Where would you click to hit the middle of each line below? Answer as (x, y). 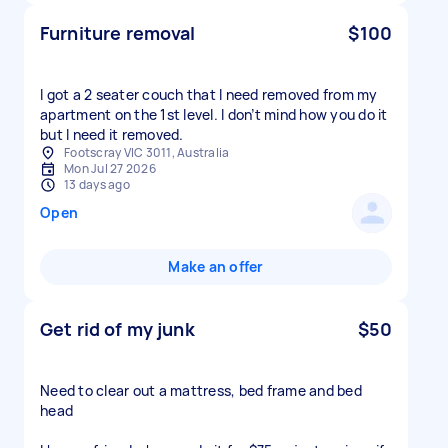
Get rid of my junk (117, 329)
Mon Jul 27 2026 (110, 168)
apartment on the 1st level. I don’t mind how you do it (214, 114)
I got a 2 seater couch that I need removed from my (209, 94)
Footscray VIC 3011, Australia (147, 152)
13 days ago (97, 184)
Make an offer (216, 266)
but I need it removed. (112, 134)
